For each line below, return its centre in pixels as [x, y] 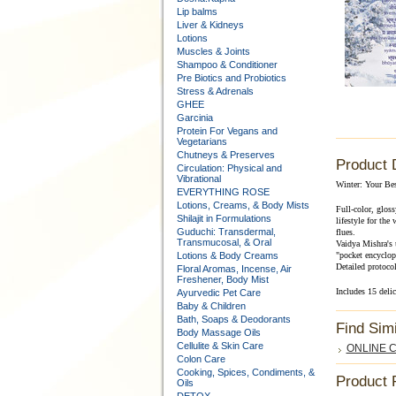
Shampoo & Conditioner [227, 65]
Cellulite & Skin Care [220, 346]
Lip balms [197, 11]
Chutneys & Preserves [225, 155]
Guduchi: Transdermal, [226, 232]
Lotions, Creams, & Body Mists [243, 205]
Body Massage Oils [218, 332]
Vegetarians [202, 141]
